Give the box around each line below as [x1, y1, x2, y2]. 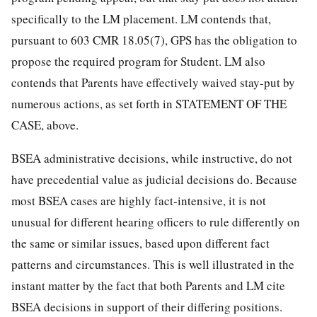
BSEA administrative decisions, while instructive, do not [11, 149, 292, 166]
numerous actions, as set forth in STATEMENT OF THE [11, 95, 287, 112]
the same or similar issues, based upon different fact [11, 234, 270, 251]
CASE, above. [11, 116, 79, 133]
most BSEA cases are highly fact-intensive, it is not [11, 192, 266, 209]
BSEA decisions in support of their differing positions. [11, 298, 282, 315]
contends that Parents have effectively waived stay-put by [11, 74, 295, 91]
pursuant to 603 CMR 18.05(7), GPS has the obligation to [11, 31, 297, 48]
